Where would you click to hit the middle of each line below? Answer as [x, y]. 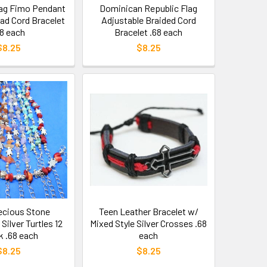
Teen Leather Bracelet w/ [148, 212]
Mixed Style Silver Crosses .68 [149, 223]
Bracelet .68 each [149, 32]
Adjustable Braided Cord [148, 20]
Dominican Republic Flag [149, 8]
